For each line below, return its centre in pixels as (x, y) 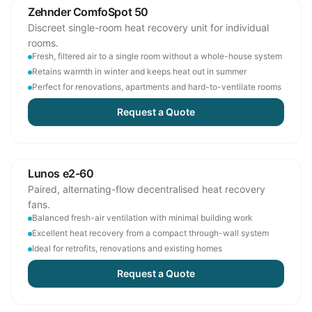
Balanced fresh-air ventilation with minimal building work (142, 218)
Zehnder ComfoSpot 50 (88, 12)
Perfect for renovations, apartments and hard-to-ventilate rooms (157, 87)
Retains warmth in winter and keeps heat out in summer (139, 71)
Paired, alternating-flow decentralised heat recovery (147, 189)
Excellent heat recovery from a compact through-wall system (150, 233)
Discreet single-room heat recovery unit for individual (148, 28)
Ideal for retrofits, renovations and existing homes (127, 248)
